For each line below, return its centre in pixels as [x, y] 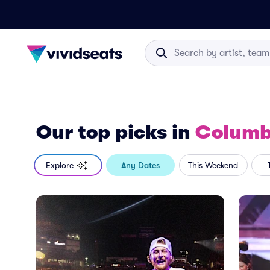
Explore [60, 165]
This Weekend [213, 165]
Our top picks [102, 132]
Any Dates [141, 165]
